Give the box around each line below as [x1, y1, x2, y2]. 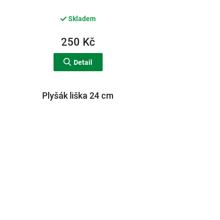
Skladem [66, 14, 96, 23]
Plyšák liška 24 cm [42, 90, 114, 101]
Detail [74, 58, 93, 67]
